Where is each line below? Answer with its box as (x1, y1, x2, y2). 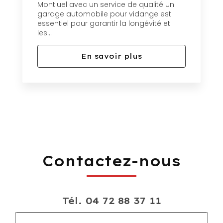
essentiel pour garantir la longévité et (37, 18, 170, 29)
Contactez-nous (42, 152, 181, 170)
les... (37, 28, 52, 38)
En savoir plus (81, 52, 142, 61)
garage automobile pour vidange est (37, 9, 171, 19)
